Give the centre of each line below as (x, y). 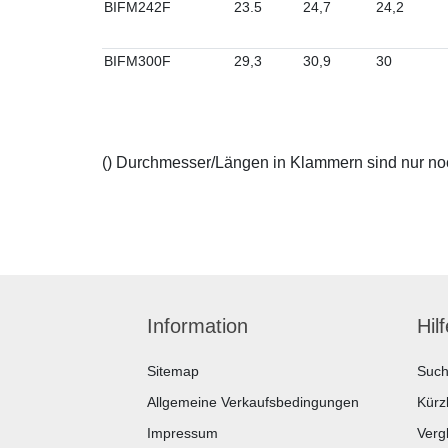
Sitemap (173, 371)
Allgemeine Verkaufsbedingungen (253, 402)
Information (197, 326)
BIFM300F (137, 61)
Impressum (182, 433)
